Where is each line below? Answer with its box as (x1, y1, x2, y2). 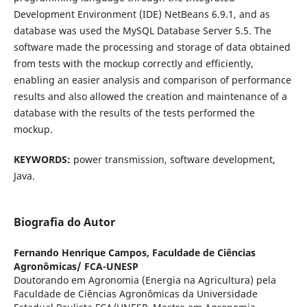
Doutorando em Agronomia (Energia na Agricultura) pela (13, 273, 276, 287)
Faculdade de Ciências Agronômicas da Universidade (13, 287, 258, 301)
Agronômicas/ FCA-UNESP (13, 260, 138, 273)
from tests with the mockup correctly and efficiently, (13, 57, 254, 71)
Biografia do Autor (13, 214, 115, 230)
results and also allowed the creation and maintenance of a (13, 90, 287, 103)
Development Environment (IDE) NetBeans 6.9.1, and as (13, 8, 270, 21)
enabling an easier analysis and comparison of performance (13, 73, 291, 87)
